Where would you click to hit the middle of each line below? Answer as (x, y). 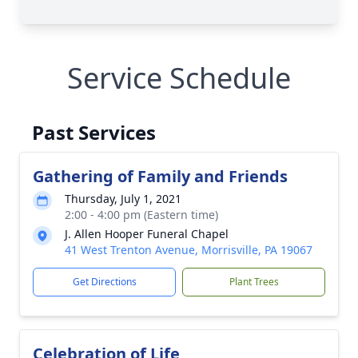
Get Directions (104, 282)
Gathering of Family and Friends (160, 176)
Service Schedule (179, 78)
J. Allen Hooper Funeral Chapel (147, 234)
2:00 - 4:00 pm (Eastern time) (141, 215)
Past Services (94, 132)
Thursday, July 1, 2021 (123, 199)
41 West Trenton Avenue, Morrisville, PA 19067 (189, 250)
